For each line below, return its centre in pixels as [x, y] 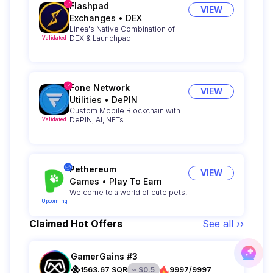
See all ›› [223, 223]
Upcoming [54, 201]
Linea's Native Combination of [122, 29]
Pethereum [93, 169]
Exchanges [93, 18]
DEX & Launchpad [100, 38]
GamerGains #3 [104, 256]
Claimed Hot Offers [76, 223]
